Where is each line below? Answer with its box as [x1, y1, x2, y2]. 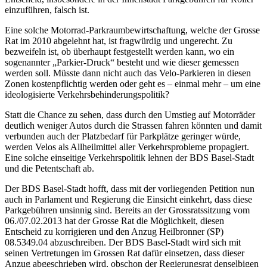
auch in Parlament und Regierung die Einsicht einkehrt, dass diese [5, 194, 252, 205]
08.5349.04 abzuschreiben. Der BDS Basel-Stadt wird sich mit [5, 237, 241, 248]
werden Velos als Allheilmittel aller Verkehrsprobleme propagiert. [5, 142, 249, 153]
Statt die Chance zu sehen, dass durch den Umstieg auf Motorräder [5, 110, 255, 120]
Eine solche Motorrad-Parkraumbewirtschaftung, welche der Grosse [5, 25, 260, 36]
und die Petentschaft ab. [5, 163, 94, 174]
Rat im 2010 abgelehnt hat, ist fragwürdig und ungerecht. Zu [5, 36, 232, 46]
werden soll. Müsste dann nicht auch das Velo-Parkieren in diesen [5, 68, 251, 79]
